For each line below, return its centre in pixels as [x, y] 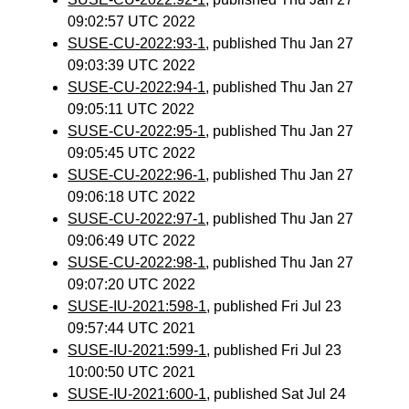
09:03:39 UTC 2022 [132, 65]
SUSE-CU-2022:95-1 [137, 131]
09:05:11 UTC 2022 [131, 109]
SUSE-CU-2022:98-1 [137, 262]
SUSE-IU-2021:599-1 [137, 350]
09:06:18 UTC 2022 [132, 197]
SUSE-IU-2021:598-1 [137, 306]
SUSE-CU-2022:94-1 [137, 87]
